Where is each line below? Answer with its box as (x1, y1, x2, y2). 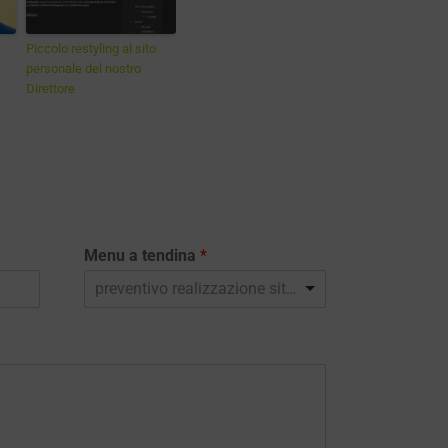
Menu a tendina (84, 245, 200, 265)
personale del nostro (26, 61, 141, 76)
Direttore (26, 81, 75, 96)
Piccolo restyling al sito (26, 41, 156, 56)
